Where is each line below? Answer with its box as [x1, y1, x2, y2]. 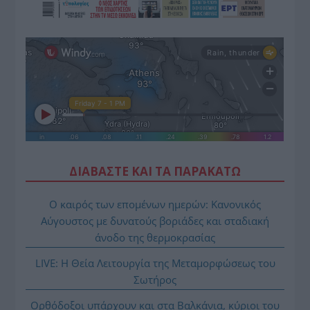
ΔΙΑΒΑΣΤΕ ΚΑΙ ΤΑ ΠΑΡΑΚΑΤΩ [69, 163, 241, 180]
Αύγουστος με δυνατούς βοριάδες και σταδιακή [41, 214, 269, 228]
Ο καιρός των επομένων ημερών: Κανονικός [49, 197, 261, 212]
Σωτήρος [134, 273, 176, 287]
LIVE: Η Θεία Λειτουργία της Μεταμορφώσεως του [35, 256, 275, 271]
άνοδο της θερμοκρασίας [95, 230, 215, 245]
